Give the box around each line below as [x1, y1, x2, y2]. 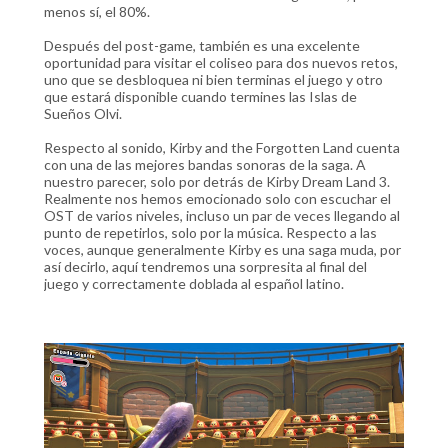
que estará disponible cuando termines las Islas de [44, 88, 357, 105]
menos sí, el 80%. [44, 3, 156, 20]
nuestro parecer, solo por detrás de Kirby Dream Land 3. [44, 173, 390, 190]
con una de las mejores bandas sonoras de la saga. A [44, 156, 366, 173]
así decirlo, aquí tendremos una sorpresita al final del [44, 258, 367, 275]
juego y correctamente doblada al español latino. [44, 275, 344, 292]
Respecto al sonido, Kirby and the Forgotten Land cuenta [44, 139, 400, 156]
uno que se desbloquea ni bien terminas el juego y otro [44, 71, 383, 88]
